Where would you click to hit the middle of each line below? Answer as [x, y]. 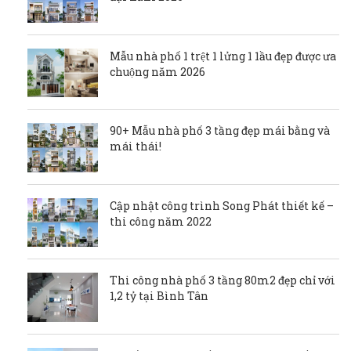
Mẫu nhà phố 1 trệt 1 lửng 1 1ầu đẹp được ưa [223, 56]
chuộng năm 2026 [157, 71]
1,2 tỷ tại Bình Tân [159, 296]
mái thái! [136, 147]
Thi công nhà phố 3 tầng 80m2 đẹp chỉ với [223, 280]
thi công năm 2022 [161, 221]
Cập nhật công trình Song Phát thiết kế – [222, 205]
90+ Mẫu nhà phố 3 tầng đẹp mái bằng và [220, 131]
